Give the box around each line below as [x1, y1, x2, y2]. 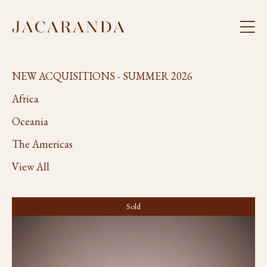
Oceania [12, 114, 48, 128]
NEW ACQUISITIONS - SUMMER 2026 [12, 69, 193, 83]
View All [12, 160, 49, 173]
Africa [12, 92, 39, 105]
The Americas [12, 137, 73, 151]
